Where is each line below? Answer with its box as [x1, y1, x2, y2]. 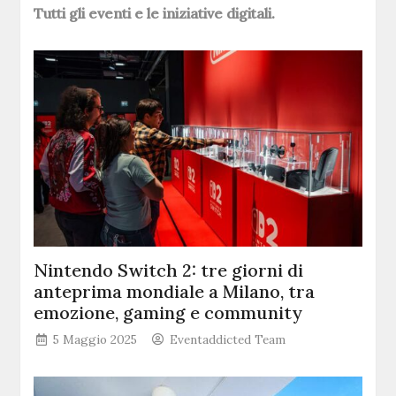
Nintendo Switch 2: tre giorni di [34, 259, 304, 282]
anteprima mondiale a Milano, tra [34, 280, 316, 303]
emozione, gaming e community [34, 301, 303, 324]
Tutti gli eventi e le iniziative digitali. [34, 4, 279, 22]
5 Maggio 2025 [53, 331, 138, 348]
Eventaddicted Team [170, 331, 286, 348]
